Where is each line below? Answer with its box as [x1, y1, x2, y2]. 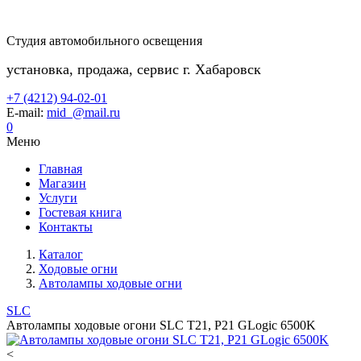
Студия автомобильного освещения [6, 34, 202, 48]
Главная [39, 162, 82, 176]
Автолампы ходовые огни [39, 276, 182, 290]
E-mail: [6, 106, 47, 119]
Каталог [39, 247, 83, 261]
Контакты [39, 220, 93, 234]
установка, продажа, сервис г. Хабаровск [6, 61, 261, 77]
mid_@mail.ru [47, 106, 120, 119]
